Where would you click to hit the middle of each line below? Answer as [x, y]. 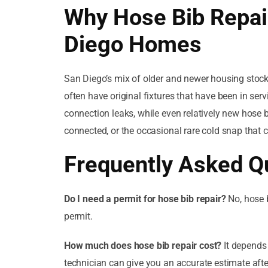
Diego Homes [133, 45]
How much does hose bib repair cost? [143, 246]
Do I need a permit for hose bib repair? [145, 199]
